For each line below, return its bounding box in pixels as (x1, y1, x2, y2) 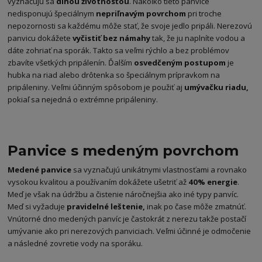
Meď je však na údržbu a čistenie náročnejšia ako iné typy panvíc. (8, 188, 239, 199)
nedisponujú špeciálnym (8, 8, 96, 19)
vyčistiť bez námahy (73, 32, 151, 43)
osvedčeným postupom (134, 57, 226, 68)
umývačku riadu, (184, 81, 249, 92)
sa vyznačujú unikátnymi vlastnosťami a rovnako (71, 164, 247, 175)
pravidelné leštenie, (67, 201, 146, 212)
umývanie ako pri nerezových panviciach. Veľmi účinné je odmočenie (8, 225, 251, 236)
